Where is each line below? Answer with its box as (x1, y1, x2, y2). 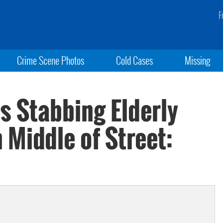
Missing (185, 53, 211, 68)
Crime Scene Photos (16, 53, 84, 68)
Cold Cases (115, 53, 153, 68)
